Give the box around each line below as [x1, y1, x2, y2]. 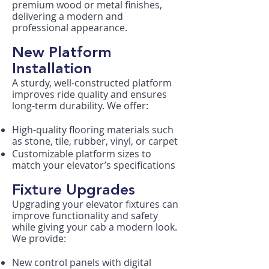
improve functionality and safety [12, 209, 158, 222]
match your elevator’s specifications [12, 159, 175, 172]
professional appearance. [12, 21, 127, 34]
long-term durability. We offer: [12, 99, 148, 112]
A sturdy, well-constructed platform [12, 76, 172, 89]
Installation [12, 62, 92, 77]
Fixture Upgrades [12, 183, 135, 198]
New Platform [12, 46, 112, 61]
